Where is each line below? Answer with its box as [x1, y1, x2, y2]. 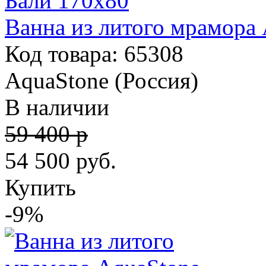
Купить [5, 175, 76, 200]
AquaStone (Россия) [5, 68, 198, 93]
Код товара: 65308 [5, 41, 183, 66]
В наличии [5, 94, 109, 120]
